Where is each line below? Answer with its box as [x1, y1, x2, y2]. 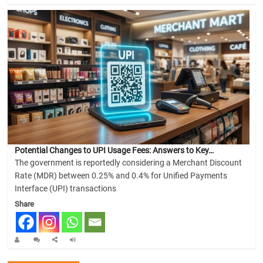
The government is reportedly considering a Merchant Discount [15, 158, 242, 168]
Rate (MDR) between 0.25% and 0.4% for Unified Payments [15, 171, 228, 181]
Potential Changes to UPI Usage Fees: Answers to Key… [15, 146, 214, 156]
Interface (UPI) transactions [15, 184, 117, 194]
